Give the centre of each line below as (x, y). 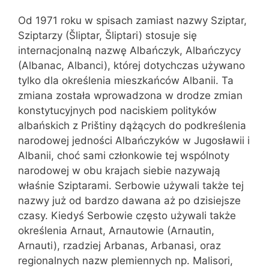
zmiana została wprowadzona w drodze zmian (130, 95)
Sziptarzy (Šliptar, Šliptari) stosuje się (107, 35)
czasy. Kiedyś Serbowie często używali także (127, 215)
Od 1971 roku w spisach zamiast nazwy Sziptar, (132, 20)
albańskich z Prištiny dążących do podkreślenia (132, 125)
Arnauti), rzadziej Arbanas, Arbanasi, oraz (119, 245)
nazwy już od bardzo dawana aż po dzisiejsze (129, 200)
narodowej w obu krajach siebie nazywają (119, 170)
